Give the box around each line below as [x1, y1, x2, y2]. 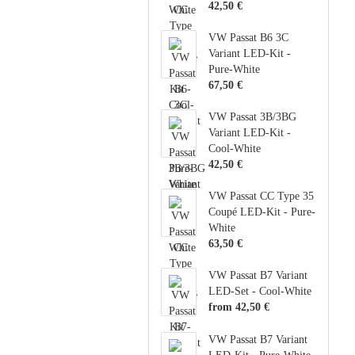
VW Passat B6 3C [208, 32, 289, 44]
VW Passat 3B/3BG [208, 111, 297, 123]
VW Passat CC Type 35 [208, 190, 315, 202]
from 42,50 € [208, 301, 270, 313]
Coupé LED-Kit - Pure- [208, 206, 316, 218]
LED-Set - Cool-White [208, 285, 312, 297]
